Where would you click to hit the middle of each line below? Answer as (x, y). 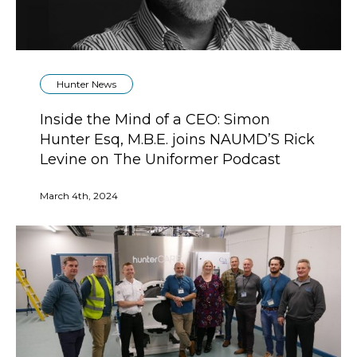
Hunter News (86, 84)
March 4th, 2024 (79, 196)
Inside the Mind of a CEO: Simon (155, 120)
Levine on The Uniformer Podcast (160, 160)
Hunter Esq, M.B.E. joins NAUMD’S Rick (177, 140)
